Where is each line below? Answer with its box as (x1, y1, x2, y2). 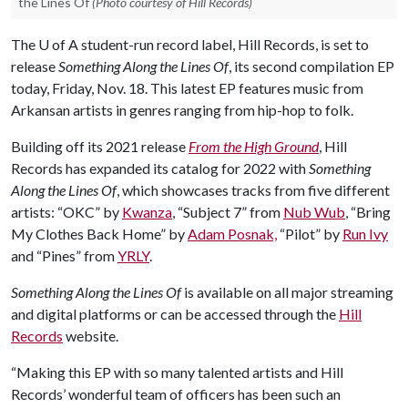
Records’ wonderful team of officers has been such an (11, 385, 341, 403)
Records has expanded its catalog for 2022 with (11, 159, 309, 177)
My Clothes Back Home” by (11, 225, 188, 242)
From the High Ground (189, 138, 319, 155)
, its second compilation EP (229, 57, 394, 75)
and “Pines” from (11, 247, 117, 264)
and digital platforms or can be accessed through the (11, 305, 339, 322)
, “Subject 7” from (172, 203, 283, 220)
